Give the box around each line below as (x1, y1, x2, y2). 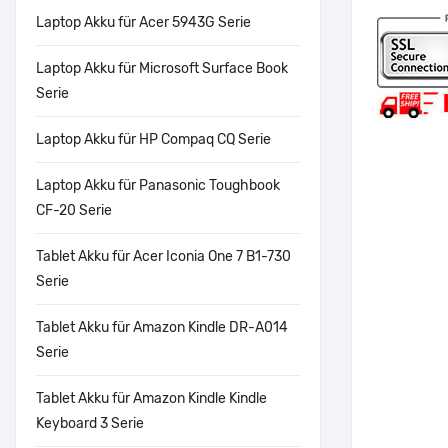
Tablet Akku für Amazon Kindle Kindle (36, 390, 267, 407)
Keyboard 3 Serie (36, 415, 144, 432)
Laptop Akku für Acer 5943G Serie (36, 14, 251, 31)
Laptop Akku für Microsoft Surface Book (36, 60, 288, 77)
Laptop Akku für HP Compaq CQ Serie (36, 131, 271, 148)
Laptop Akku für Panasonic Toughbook (36, 177, 280, 194)
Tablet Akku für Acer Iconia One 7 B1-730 (36, 248, 291, 265)
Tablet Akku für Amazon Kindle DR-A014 (36, 319, 288, 336)
